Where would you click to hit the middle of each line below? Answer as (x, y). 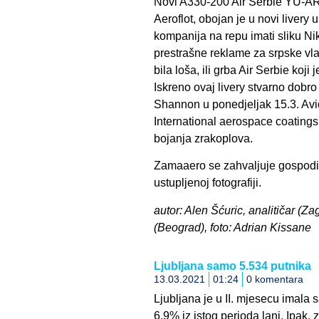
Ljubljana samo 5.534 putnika (232, 266)
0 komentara (274, 279)
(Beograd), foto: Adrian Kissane (232, 227)
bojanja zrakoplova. (203, 138)
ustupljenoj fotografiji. (207, 183)
